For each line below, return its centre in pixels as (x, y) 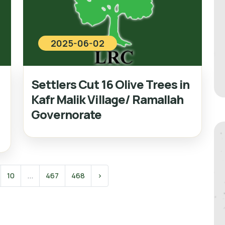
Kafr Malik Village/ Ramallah (107, 99)
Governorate (67, 114)
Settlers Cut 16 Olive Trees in (110, 84)
